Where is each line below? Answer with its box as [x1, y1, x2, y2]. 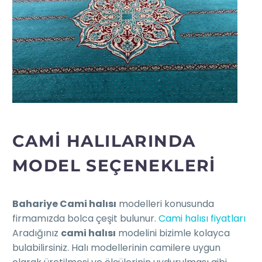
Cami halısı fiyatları [158, 212, 246, 225]
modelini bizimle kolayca [116, 226, 230, 240]
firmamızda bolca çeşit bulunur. [12, 212, 158, 225]
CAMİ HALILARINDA [12, 131, 196, 151]
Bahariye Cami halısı [12, 197, 116, 211]
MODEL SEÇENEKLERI [12, 156, 216, 176]
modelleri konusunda [116, 197, 214, 211]
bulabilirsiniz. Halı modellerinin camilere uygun [12, 241, 220, 254]
